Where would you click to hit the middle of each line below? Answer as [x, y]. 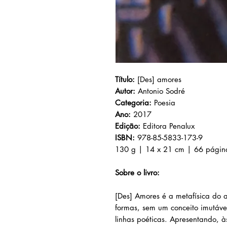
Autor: [126, 91]
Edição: [129, 126]
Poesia [165, 103]
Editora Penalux [169, 126]
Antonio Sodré [161, 91]
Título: [125, 79]
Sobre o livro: [137, 173]
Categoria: [135, 103]
